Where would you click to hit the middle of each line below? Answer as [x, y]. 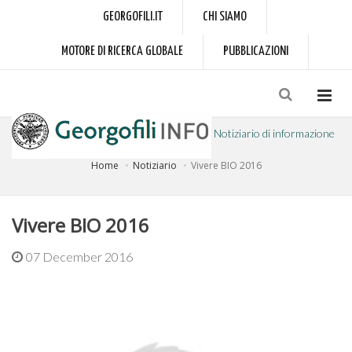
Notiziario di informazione [274, 134]
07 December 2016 [79, 257]
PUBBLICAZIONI [255, 51]
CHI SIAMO [224, 17]
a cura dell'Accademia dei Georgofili [93, 178]
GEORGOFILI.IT [132, 17]
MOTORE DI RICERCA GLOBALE [122, 51]
